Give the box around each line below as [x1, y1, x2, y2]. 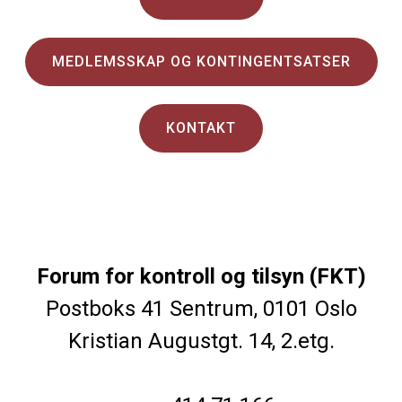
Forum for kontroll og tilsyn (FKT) [36, 264, 366, 289]
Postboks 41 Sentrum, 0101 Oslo [45, 296, 357, 321]
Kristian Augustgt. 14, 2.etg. [67, 328, 335, 354]
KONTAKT [166, 119, 236, 136]
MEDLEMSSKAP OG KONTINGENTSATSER [51, 53, 351, 70]
